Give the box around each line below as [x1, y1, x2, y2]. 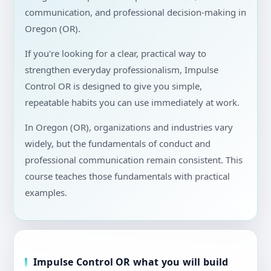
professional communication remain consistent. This [25, 154, 243, 166]
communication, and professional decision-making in [25, 6, 246, 19]
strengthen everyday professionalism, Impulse [25, 64, 218, 76]
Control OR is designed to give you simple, [25, 80, 202, 93]
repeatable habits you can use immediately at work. [25, 96, 240, 109]
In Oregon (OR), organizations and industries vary [25, 121, 233, 134]
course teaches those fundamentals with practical [25, 170, 230, 183]
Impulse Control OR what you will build [33, 255, 229, 269]
